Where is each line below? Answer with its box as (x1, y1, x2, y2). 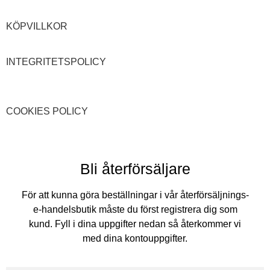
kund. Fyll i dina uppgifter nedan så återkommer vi (29, 219, 241, 230)
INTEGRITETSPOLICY (6, 56, 106, 67)
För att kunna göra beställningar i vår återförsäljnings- (21, 190, 249, 201)
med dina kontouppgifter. (83, 233, 187, 244)
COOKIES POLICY (6, 105, 88, 116)
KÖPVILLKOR (6, 21, 67, 32)
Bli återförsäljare (80, 160, 190, 177)
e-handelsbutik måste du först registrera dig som (33, 204, 237, 215)
